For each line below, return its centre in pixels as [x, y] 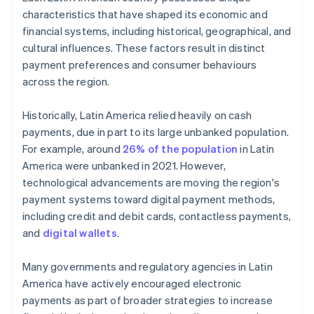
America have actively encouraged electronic [132, 284]
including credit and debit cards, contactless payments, [157, 216]
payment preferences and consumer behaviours [140, 65]
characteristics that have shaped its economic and [145, 14]
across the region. [66, 82]
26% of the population [180, 149]
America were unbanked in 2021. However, [124, 166]
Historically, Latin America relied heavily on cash [137, 115]
